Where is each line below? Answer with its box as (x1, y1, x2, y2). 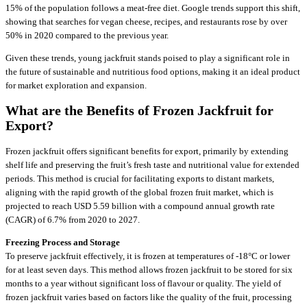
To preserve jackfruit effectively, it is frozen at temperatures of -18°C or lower (5, 251, 290, 262)
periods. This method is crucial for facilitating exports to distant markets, (5, 173, 274, 184)
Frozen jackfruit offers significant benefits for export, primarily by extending (5, 146, 288, 157)
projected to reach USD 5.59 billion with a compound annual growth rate (5, 201, 275, 212)
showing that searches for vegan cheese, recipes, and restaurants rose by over (5, 16, 287, 27)
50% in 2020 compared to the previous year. (5, 29, 169, 40)
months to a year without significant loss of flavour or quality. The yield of (5, 278, 281, 289)
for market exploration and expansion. (5, 79, 147, 90)
